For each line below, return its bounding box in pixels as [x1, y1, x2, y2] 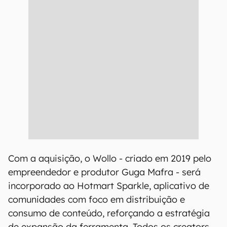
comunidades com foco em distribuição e [8, 194, 185, 205]
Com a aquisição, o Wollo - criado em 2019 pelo [8, 153, 211, 164]
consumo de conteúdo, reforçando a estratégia [8, 207, 210, 219]
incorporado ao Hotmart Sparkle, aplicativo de [8, 180, 209, 192]
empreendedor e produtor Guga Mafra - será [8, 166, 201, 178]
